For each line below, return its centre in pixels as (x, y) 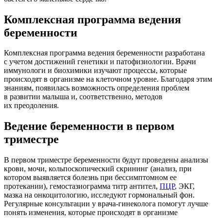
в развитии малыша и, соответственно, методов (83, 97)
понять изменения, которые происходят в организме (91, 213)
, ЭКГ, (185, 186)
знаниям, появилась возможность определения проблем (97, 88)
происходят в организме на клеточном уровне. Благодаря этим (108, 79)
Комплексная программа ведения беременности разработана (104, 53)
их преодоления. (31, 106)
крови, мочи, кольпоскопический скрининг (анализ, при (98, 169)
